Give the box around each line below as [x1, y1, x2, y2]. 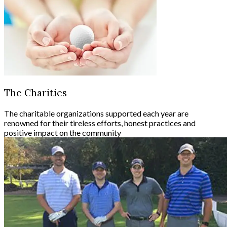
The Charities [4, 87, 67, 99]
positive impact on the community [4, 127, 121, 137]
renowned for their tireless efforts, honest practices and [4, 118, 196, 128]
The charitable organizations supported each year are [4, 108, 188, 118]
